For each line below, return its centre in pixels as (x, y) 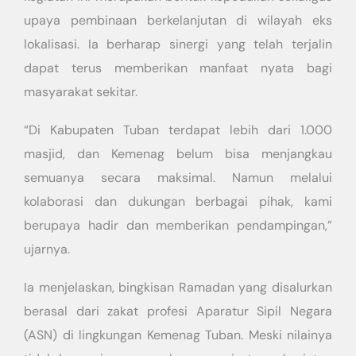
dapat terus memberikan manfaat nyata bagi (178, 68)
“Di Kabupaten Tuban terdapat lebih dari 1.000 (178, 130)
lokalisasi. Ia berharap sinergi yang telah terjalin (178, 44)
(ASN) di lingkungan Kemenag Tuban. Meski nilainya (178, 335)
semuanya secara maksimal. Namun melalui (178, 178)
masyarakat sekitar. (81, 92)
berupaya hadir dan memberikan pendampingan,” (178, 225)
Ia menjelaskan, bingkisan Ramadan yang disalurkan (178, 287)
